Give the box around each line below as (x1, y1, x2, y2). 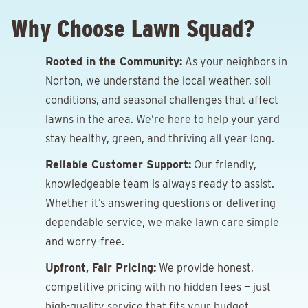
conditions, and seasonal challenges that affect (45, 93, 278, 107)
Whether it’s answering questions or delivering (45, 197, 276, 210)
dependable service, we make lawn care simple (45, 216, 279, 229)
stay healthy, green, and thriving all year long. (45, 132, 274, 145)
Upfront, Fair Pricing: (45, 261, 156, 274)
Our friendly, (191, 158, 256, 171)
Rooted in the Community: (45, 55, 182, 68)
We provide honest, (156, 261, 254, 274)
